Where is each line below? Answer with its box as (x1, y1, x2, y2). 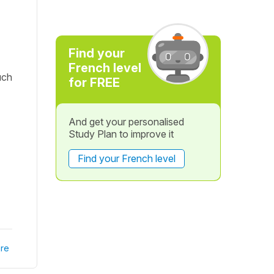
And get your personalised (68, 116, 184, 128)
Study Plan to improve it (68, 128, 174, 140)
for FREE (68, 75, 120, 90)
